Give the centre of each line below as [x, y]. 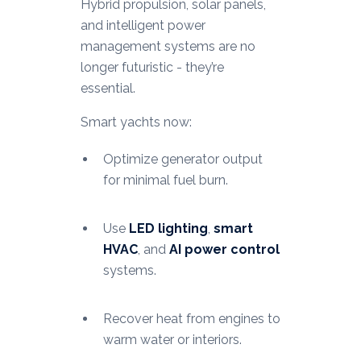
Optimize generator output [183, 160]
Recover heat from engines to [191, 319]
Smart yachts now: [136, 122]
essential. [108, 89]
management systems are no [168, 47]
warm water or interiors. [172, 340]
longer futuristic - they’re [152, 68]
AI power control [224, 250]
